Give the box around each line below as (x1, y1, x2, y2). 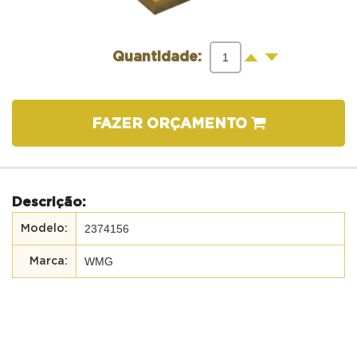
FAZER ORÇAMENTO (91, 116, 251, 131)
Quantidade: (112, 49, 202, 65)
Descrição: (12, 194, 86, 209)
